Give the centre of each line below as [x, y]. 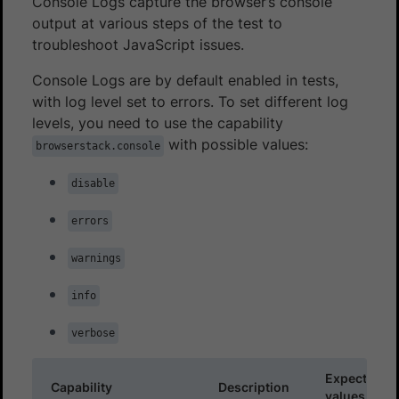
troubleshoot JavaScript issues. [138, 44]
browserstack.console [98, 146]
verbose [93, 333]
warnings [96, 258]
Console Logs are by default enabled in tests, [185, 80]
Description [254, 387]
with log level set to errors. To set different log [190, 101]
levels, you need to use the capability [158, 122]
